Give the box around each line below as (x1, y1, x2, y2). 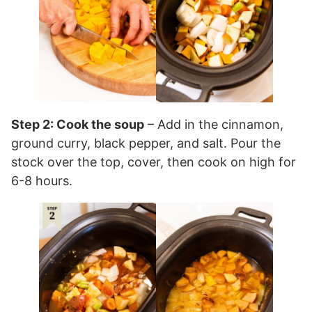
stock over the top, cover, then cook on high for (11, 155, 296, 170)
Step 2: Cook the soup (11, 117, 144, 132)
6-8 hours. (11, 173, 72, 189)
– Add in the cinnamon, (144, 117, 283, 132)
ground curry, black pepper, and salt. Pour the (11, 136, 281, 151)
